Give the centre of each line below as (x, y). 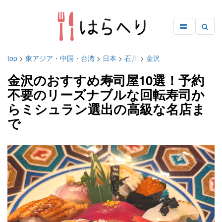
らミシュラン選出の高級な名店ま (106, 109)
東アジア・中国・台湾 (61, 58)
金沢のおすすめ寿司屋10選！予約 (106, 80)
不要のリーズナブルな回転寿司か (106, 94)
